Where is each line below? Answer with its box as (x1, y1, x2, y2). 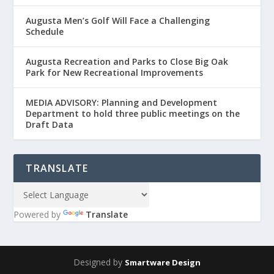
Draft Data (26, 119, 74, 131)
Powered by (13, 209, 64, 221)
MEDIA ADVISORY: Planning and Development (26, 97, 218, 109)
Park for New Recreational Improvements (26, 67, 204, 79)
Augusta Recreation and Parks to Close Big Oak (26, 56, 229, 68)
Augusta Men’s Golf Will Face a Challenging (26, 15, 210, 27)
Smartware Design (125, 257, 201, 268)
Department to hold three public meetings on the (26, 108, 240, 120)
